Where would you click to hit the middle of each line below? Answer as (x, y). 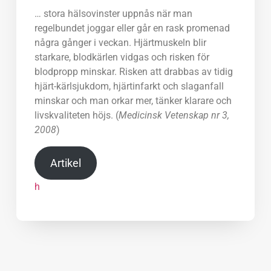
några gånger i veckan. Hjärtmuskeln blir (120, 43)
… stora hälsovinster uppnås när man (113, 14)
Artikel (65, 163)
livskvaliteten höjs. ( (76, 116)
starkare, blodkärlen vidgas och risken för (122, 57)
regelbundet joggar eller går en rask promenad (132, 28)
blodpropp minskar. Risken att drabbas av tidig (133, 72)
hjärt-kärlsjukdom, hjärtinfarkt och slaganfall (129, 87)
